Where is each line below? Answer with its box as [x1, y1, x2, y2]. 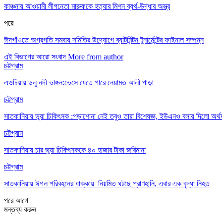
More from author [68, 52, 123, 61]
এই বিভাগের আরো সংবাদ [4, 52, 66, 61]
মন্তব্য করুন [4, 205, 36, 214]
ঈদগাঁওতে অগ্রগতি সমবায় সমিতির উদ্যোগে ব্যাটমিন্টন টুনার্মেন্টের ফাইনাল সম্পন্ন [4, 35, 204, 44]
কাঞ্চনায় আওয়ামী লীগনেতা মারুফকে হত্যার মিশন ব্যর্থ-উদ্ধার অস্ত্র [4, 1, 170, 10]
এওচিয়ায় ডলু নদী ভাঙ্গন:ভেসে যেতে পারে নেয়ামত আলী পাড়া [4, 78, 156, 87]
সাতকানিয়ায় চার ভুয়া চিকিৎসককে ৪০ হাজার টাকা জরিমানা [4, 145, 146, 154]
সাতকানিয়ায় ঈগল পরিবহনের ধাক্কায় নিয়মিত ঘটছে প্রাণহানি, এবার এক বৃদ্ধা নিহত [4, 179, 210, 188]
